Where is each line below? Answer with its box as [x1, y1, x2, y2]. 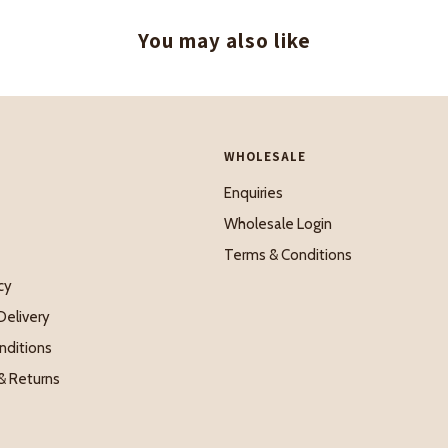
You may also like [137, 27, 311, 55]
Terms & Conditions [224, 245, 352, 264]
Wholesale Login [224, 214, 332, 233]
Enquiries [224, 183, 283, 202]
